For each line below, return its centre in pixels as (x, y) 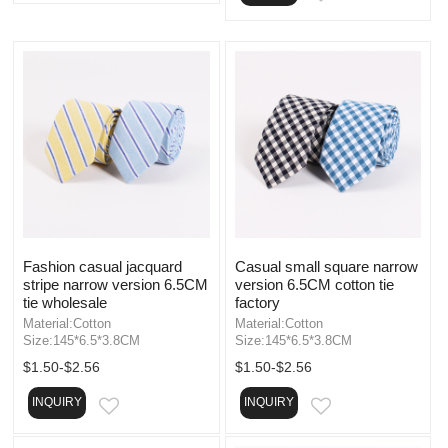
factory (257, 302)
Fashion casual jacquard (102, 266)
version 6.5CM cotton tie (314, 284)
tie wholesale (65, 302)
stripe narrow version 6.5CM (115, 284)
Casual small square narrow (326, 266)
